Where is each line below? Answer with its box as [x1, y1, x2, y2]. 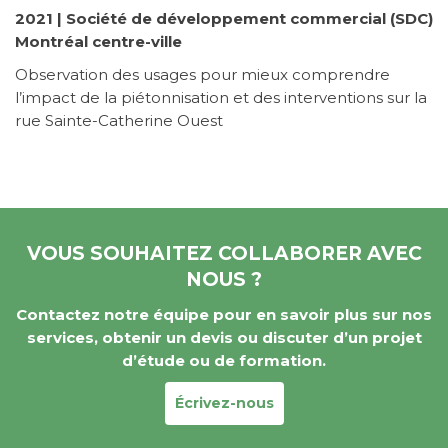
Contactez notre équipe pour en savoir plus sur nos [16, 305, 432, 325]
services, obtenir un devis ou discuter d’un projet [26, 328, 422, 348]
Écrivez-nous [174, 394, 274, 413]
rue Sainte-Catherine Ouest [15, 111, 223, 131]
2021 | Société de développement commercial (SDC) [15, 9, 433, 29]
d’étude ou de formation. [122, 351, 326, 371]
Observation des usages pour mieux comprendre [15, 65, 390, 85]
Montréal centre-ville [15, 32, 182, 52]
